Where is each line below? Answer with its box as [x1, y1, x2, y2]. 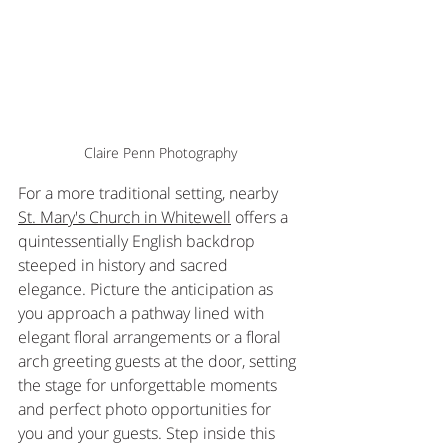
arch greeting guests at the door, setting [18, 350, 300, 373]
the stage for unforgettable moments [18, 374, 281, 397]
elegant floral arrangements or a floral [18, 326, 285, 349]
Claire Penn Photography [83, 143, 237, 163]
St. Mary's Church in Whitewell [18, 206, 231, 229]
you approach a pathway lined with [18, 302, 268, 325]
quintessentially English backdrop [18, 230, 259, 253]
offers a [231, 206, 292, 229]
